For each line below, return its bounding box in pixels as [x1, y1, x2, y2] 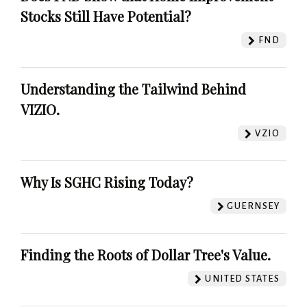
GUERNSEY [225, 201, 280, 212]
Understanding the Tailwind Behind [21, 79, 246, 99]
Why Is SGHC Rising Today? [21, 173, 193, 192]
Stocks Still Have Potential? [21, 7, 191, 26]
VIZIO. [21, 100, 60, 119]
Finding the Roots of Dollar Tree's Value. [21, 245, 271, 265]
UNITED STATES [202, 273, 280, 284]
